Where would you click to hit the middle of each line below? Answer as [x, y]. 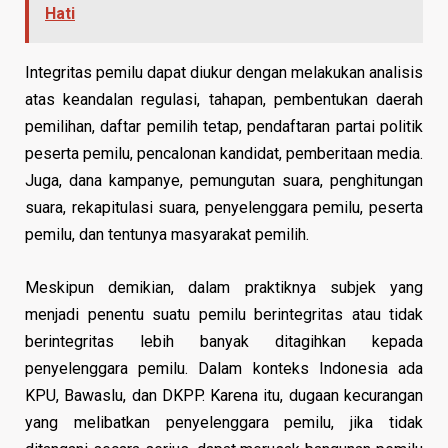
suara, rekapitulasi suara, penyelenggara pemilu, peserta [224, 207]
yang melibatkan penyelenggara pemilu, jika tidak [224, 422]
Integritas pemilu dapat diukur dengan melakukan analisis [224, 72]
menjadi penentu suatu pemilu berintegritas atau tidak [224, 314]
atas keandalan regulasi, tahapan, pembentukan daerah [224, 99]
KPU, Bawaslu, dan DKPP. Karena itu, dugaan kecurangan [224, 395]
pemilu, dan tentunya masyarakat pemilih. [167, 234]
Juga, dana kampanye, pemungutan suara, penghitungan [224, 180]
